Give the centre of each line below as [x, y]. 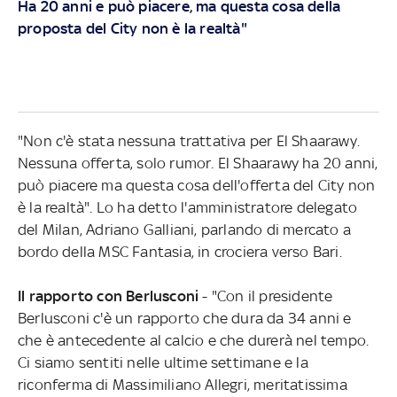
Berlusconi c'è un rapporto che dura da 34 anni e [184, 318]
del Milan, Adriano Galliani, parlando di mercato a [184, 229]
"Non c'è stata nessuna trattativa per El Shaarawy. [188, 140]
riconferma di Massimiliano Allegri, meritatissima [182, 384]
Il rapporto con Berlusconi [108, 296]
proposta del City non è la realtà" [132, 28]
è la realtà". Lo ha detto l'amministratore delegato [187, 207]
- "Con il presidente [266, 296]
